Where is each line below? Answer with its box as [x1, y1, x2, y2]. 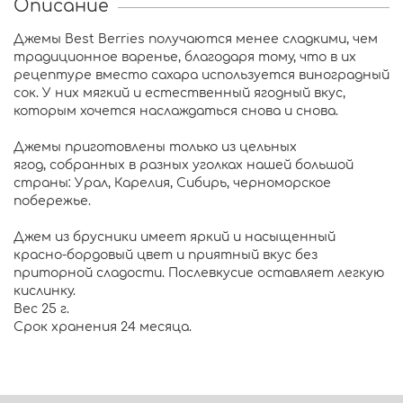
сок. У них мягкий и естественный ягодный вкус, [13, 86, 345, 100]
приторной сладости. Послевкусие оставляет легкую [13, 266, 385, 280]
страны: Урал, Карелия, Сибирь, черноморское [13, 176, 331, 190]
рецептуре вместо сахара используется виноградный [13, 68, 390, 82]
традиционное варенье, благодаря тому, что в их [13, 50, 356, 64]
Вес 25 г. [13, 302, 69, 316]
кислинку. [13, 284, 76, 298]
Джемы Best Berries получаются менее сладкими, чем [13, 32, 378, 46]
